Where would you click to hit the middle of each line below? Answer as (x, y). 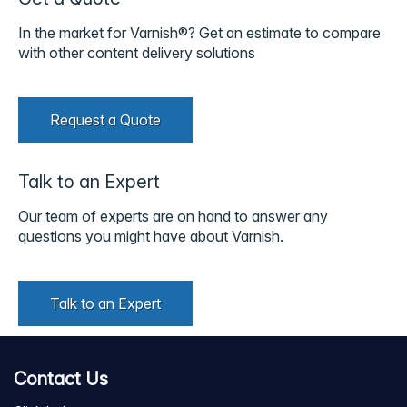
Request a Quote (105, 119)
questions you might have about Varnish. (151, 236)
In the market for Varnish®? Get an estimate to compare (199, 32)
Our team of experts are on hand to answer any (173, 216)
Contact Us (61, 378)
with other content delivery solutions (137, 52)
